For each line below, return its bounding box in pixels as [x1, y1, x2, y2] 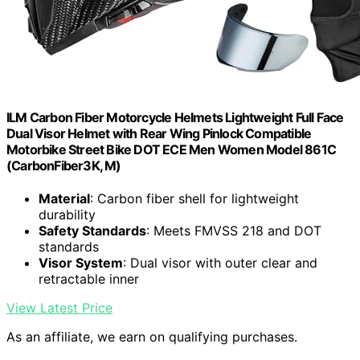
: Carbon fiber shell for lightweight [90, 190, 299, 207]
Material [39, 190, 90, 207]
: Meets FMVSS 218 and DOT [146, 223, 321, 239]
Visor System [39, 255, 123, 272]
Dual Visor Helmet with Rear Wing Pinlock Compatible [6, 125, 312, 141]
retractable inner [39, 271, 139, 288]
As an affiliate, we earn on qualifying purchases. [6, 329, 297, 346]
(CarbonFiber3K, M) [6, 157, 121, 174]
